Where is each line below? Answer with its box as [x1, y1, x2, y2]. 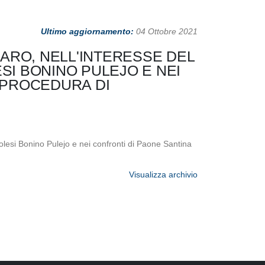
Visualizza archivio [129, 170, 198, 179]
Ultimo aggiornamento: [41, 27, 134, 36]
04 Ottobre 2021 [134, 27, 198, 36]
